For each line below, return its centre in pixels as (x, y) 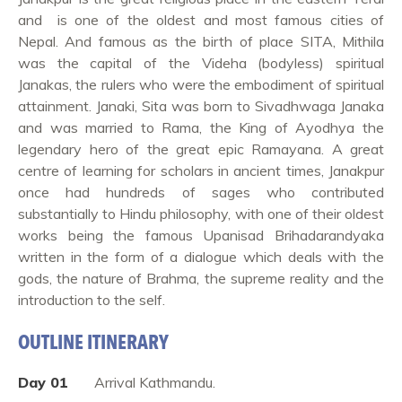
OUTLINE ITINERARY (93, 343)
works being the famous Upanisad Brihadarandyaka (201, 235)
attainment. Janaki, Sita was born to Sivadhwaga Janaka (201, 106)
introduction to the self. (92, 300)
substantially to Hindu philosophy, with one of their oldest (201, 214)
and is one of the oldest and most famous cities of (201, 20)
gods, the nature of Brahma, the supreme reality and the (201, 278)
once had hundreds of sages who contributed (201, 192)
